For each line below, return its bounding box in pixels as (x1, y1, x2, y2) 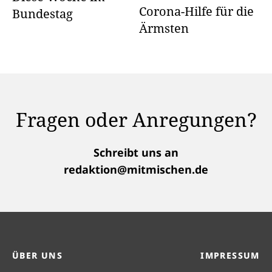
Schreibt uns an (93, 145, 178, 160)
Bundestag (12, 5, 73, 22)
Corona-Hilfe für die (138, 3, 254, 19)
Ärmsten (138, 20, 189, 36)
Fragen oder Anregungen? (15, 106, 257, 132)
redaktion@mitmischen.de (64, 162, 208, 177)
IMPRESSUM (200, 250, 260, 261)
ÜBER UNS (12, 250, 63, 261)
